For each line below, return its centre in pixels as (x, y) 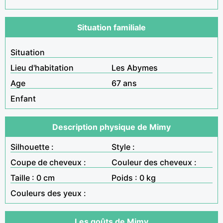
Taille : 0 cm (33, 177)
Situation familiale (111, 27)
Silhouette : (32, 147)
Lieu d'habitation (42, 67)
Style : (123, 147)
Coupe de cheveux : (48, 162)
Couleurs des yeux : (48, 193)
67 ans (124, 83)
